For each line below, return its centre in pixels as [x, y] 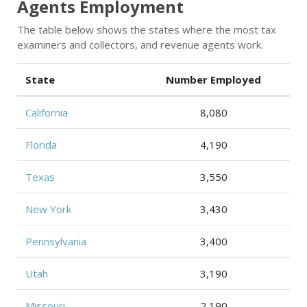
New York [48, 209]
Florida [41, 145]
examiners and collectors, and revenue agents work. [140, 45]
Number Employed [213, 79]
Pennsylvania [56, 241]
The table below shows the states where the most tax [147, 29]
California [47, 112]
